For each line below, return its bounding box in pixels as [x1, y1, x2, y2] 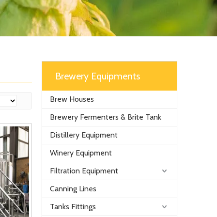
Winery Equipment [50, 148, 112, 157]
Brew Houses [50, 94, 94, 104]
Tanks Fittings [50, 202, 96, 211]
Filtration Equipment [50, 166, 118, 175]
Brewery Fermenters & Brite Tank [50, 112, 161, 122]
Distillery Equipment [50, 130, 118, 139]
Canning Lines [50, 184, 96, 193]
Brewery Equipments [55, 70, 140, 82]
